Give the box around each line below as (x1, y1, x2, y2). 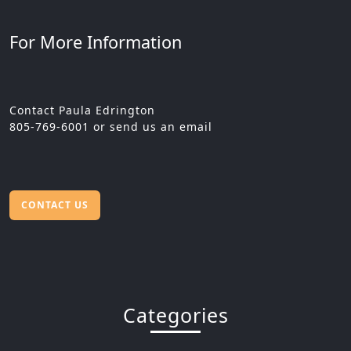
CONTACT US (21, 198, 89, 212)
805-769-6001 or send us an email (9, 119, 212, 135)
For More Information (9, 31, 182, 54)
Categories (122, 302, 229, 329)
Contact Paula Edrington (9, 103, 159, 118)
